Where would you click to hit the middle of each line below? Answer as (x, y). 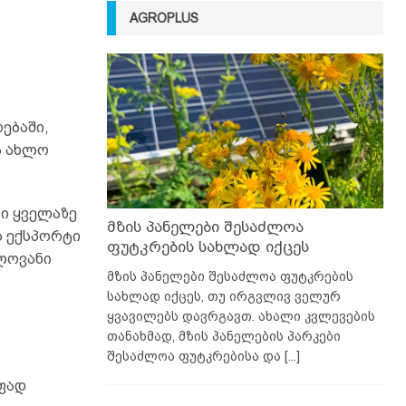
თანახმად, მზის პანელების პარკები (223, 337)
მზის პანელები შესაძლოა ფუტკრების (230, 277)
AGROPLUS (164, 18)
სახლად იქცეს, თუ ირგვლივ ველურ (223, 297)
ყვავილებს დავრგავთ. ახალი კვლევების (241, 317)
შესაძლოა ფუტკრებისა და (195, 357)
